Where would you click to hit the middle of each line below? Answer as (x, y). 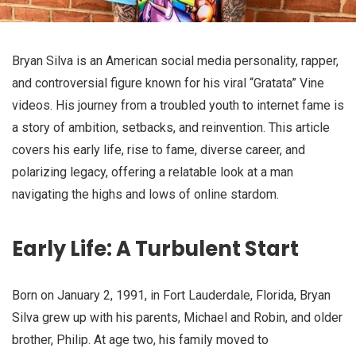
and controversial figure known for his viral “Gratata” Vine (168, 83)
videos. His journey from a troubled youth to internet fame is (178, 105)
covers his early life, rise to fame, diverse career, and (159, 150)
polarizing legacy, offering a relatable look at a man (153, 172)
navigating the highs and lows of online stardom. (145, 194)
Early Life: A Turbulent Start (155, 249)
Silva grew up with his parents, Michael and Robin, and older (177, 318)
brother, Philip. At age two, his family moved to (140, 340)
